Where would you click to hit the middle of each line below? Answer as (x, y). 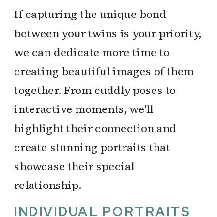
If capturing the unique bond (90, 14)
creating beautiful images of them (104, 71)
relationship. (48, 185)
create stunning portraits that (92, 147)
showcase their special (74, 166)
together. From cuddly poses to (95, 90)
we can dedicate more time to (92, 52)
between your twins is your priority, (108, 33)
